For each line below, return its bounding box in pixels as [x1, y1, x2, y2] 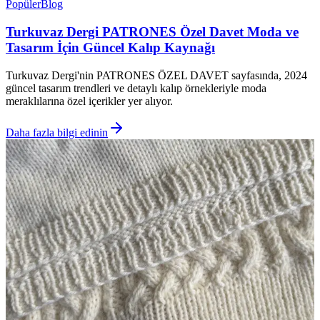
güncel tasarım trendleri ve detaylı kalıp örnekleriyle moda [6, 81, 266, 94]
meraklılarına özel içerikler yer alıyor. [6, 94, 173, 107]
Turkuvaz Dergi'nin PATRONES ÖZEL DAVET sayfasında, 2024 [6, 69, 307, 81]
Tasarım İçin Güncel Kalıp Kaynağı [6, 39, 215, 55]
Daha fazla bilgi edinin [6, 126, 108, 139]
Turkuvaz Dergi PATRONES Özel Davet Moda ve [6, 24, 299, 39]
